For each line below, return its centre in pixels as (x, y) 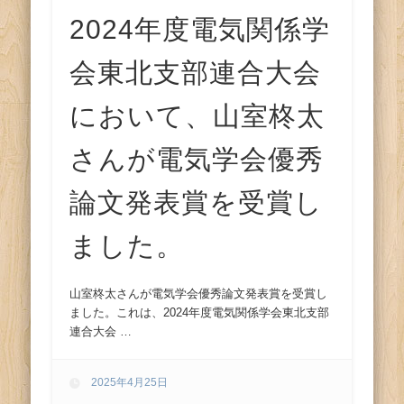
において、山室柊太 (197, 116)
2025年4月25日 (130, 382)
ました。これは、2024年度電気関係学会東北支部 (200, 313)
